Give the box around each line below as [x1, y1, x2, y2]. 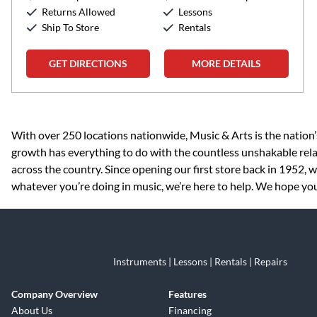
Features [168, 288, 207, 300]
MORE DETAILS [192, 57, 262, 69]
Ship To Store [42, 21, 99, 33]
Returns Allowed [42, 6, 115, 18]
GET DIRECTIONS [49, 57, 128, 69]
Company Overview [11, 288, 98, 300]
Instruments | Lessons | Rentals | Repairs [113, 255, 287, 267]
